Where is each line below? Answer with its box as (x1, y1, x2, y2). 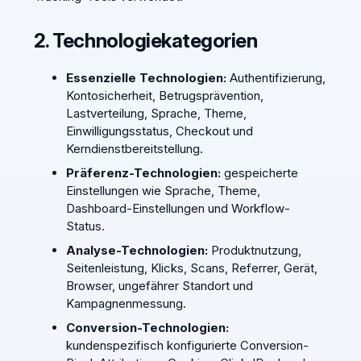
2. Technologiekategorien (33, 27, 258, 52)
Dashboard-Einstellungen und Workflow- (65, 201, 290, 217)
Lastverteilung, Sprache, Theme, (65, 106, 247, 122)
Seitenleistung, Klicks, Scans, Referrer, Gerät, (65, 260, 317, 276)
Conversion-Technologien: (65, 320, 229, 336)
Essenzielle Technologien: (65, 70, 226, 86)
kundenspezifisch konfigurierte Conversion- (65, 338, 309, 354)
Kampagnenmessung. (65, 296, 186, 312)
